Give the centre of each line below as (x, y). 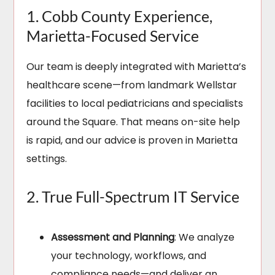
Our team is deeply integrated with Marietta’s (137, 67)
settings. (47, 159)
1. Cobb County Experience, (120, 16)
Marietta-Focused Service (113, 36)
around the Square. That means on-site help (134, 122)
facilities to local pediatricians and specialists (135, 104)
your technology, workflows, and (129, 256)
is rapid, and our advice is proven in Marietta (132, 141)
